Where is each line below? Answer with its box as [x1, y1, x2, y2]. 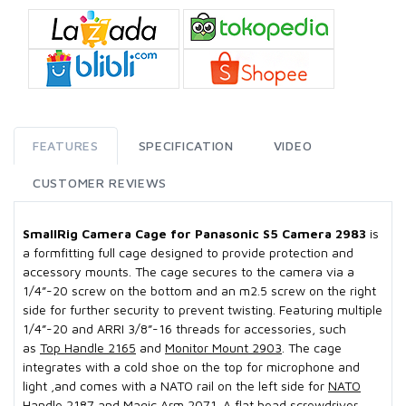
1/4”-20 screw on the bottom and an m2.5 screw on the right [23, 283, 376, 299]
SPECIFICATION [138, 138, 234, 154]
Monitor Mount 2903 [165, 340, 282, 356]
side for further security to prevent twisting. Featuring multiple [23, 302, 382, 318]
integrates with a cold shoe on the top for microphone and [23, 359, 360, 375]
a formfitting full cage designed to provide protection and [23, 245, 353, 261]
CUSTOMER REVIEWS [33, 175, 168, 191]
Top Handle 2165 [40, 340, 136, 356]
